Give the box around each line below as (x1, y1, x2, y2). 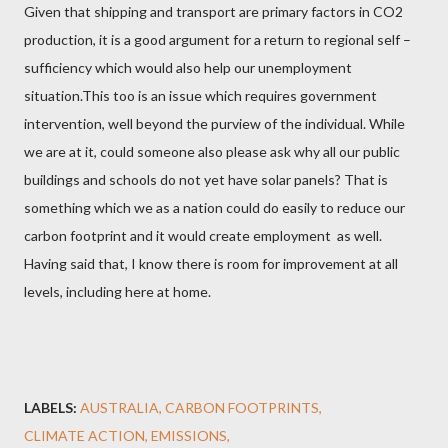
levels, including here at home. (24, 282, 211, 300)
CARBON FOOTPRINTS (165, 398, 319, 416)
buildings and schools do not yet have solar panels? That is (24, 170, 388, 188)
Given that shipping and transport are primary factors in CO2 (24, 2, 403, 20)
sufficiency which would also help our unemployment (24, 58, 352, 76)
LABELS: (24, 398, 77, 416)
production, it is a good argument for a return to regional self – (24, 30, 411, 48)
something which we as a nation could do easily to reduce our (24, 198, 405, 216)
